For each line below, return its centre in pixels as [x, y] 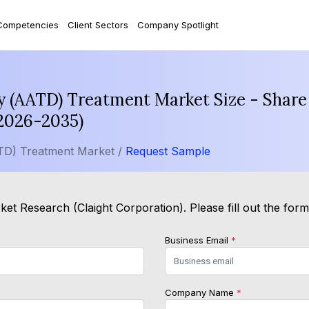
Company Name [201, 293]
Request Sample [168, 151]
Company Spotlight [178, 24]
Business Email [198, 240]
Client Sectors [98, 24]
